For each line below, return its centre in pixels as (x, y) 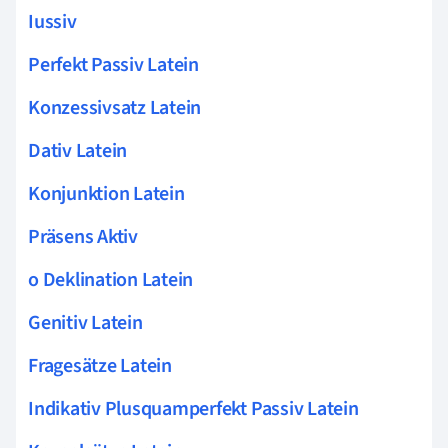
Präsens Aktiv (83, 236)
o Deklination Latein (111, 279)
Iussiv (52, 21)
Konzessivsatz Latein (115, 107)
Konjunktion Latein (106, 193)
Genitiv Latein (85, 322)
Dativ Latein (78, 150)
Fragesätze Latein (100, 365)
